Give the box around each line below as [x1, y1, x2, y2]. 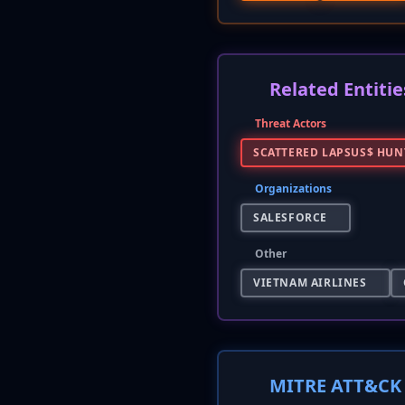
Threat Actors [255, 116, 326, 131]
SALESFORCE [253, 210, 327, 225]
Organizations [255, 181, 332, 196]
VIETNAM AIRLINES [253, 275, 367, 290]
